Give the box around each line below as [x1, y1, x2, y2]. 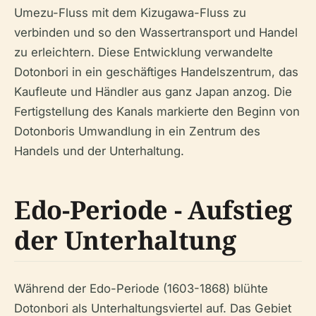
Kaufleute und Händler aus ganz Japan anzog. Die [14, 85, 292, 99]
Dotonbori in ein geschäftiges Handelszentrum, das [14, 65, 298, 80]
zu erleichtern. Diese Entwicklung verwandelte [14, 45, 273, 60]
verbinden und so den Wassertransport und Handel [14, 25, 298, 40]
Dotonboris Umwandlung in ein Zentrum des [14, 124, 260, 139]
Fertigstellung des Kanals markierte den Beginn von [14, 104, 300, 119]
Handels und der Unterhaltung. [14, 144, 184, 159]
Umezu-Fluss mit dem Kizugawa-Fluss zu [14, 6, 246, 20]
